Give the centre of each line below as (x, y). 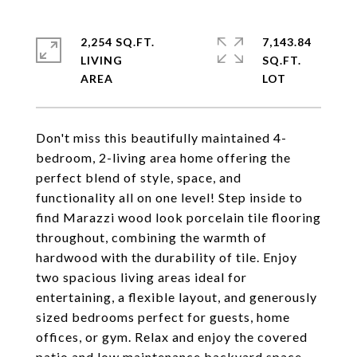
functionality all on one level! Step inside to (169, 197)
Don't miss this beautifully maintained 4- (161, 137)
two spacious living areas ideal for (141, 277)
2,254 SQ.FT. (118, 42)
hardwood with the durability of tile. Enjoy (167, 257)
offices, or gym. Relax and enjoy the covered (172, 337)
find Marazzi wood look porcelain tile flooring (178, 217)
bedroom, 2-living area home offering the (163, 157)
